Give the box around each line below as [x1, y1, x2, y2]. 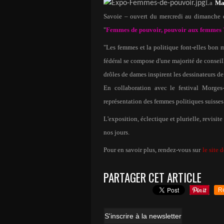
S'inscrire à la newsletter [104, 212, 181, 220]
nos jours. [103, 128, 129, 136]
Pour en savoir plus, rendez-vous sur [103, 146, 200, 153]
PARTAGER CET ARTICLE [103, 169, 201, 186]
